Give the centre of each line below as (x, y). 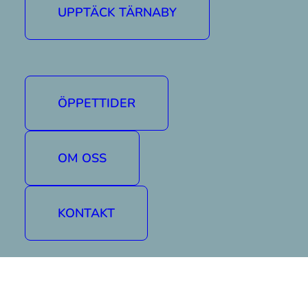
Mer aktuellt (154, 225)
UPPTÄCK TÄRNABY (117, 12)
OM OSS (82, 158)
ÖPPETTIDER (97, 103)
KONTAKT (86, 213)
